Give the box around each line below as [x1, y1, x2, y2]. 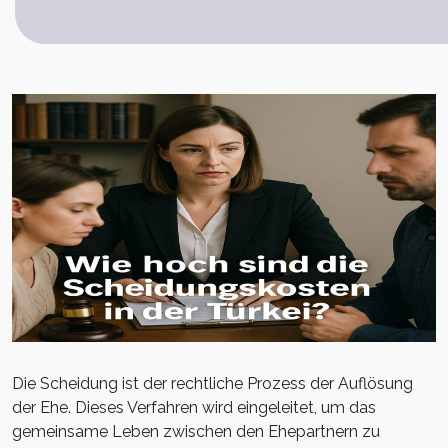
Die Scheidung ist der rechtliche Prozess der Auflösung [12, 374, 413, 394]
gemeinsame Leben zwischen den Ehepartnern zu [12, 422, 380, 442]
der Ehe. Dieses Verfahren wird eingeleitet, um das [12, 398, 376, 418]
